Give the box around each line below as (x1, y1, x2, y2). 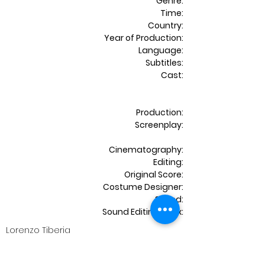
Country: (148, 20, 183, 31)
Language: (138, 44, 183, 56)
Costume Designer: (103, 181, 183, 193)
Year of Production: (104, 32, 183, 44)
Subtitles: (146, 57, 183, 69)
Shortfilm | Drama (6, 237, 79, 248)
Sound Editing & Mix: (102, 206, 183, 218)
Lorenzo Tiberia (6, 224, 70, 236)
